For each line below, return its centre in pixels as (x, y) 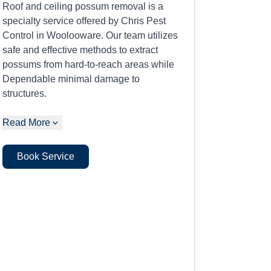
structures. (25, 93)
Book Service (46, 156)
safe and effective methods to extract (80, 50)
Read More (27, 122)
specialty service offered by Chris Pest (84, 21)
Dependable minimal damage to (71, 79)
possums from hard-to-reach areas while (89, 64)
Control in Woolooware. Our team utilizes (90, 35)
